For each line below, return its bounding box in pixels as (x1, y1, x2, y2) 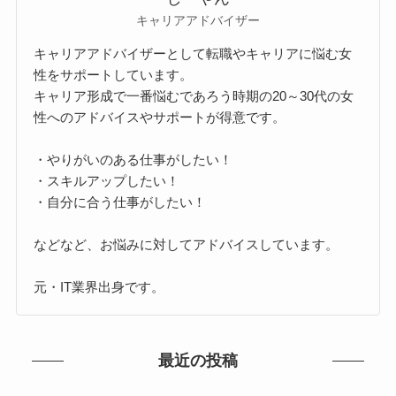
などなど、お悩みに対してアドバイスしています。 (34, 236, 339, 252)
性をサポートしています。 (34, 66, 194, 82)
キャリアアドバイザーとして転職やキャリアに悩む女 (34, 45, 353, 61)
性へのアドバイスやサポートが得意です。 (34, 109, 286, 125)
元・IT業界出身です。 (34, 278, 165, 294)
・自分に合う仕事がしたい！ (34, 194, 207, 209)
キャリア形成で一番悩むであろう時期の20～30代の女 (34, 88, 354, 103)
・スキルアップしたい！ (34, 172, 180, 188)
